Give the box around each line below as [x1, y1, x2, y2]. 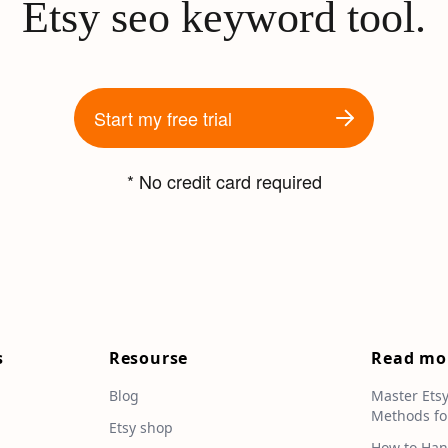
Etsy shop [108, 418, 173, 438]
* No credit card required [126, 168, 322, 195]
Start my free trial [94, 105, 232, 132]
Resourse [108, 347, 189, 370]
